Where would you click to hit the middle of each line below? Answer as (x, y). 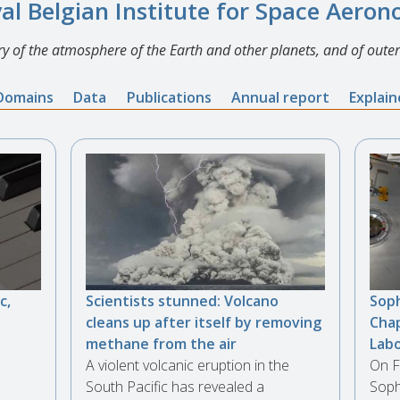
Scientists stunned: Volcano (183, 300)
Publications (169, 97)
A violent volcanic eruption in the (188, 365)
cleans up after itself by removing (204, 322)
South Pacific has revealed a (175, 386)
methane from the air (162, 343)
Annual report (281, 97)
